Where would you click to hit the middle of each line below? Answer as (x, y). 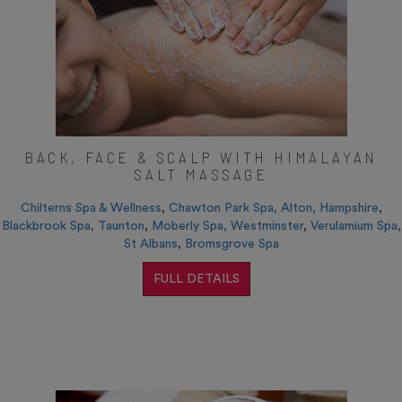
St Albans (150, 245)
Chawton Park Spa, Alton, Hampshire (273, 209)
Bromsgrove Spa (232, 245)
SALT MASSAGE (201, 175)
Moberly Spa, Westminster (227, 227)
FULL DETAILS (197, 280)
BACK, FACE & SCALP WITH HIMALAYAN (201, 157)
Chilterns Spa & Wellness (91, 209)
